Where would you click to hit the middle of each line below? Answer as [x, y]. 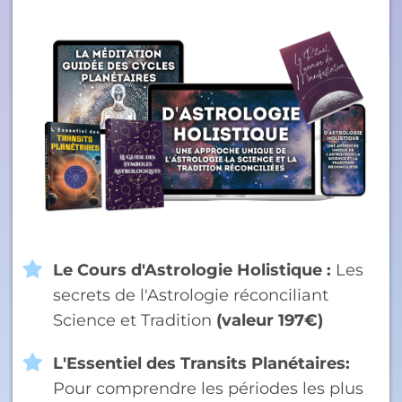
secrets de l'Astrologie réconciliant [191, 296]
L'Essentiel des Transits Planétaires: [201, 364]
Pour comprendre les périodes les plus [208, 389]
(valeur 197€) [267, 321]
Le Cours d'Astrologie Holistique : [194, 271]
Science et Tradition [132, 321]
